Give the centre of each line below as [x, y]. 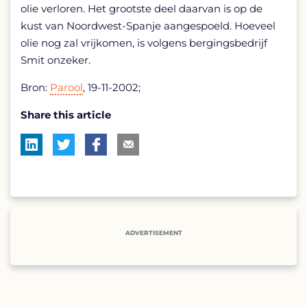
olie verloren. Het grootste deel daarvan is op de [142, 9]
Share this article [66, 115]
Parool [66, 87]
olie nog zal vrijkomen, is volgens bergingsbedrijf [144, 43]
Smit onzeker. [56, 60]
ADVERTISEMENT [153, 233]
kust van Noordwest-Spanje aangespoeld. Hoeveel [148, 26]
